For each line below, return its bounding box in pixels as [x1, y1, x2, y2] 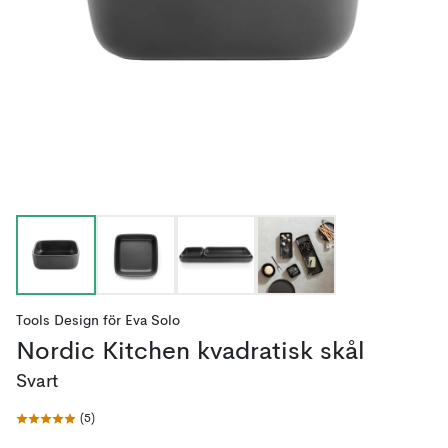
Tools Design [16, 314, 99, 328]
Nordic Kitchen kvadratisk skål [16, 340, 365, 365]
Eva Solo [125, 314, 180, 328]
